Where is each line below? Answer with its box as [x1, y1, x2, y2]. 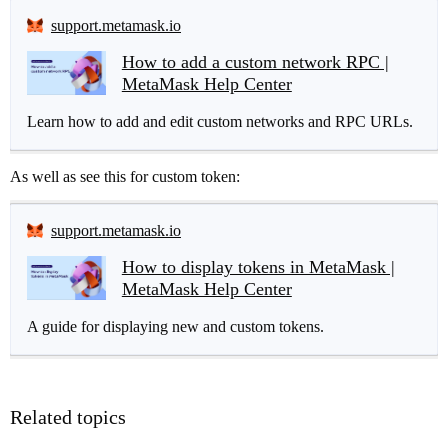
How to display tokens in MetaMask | [121, 257, 395, 278]
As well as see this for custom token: [10, 168, 240, 186]
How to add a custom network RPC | [121, 52, 389, 73]
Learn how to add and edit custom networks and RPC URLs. [27, 113, 413, 131]
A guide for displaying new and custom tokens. [27, 318, 324, 336]
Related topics [10, 406, 126, 429]
